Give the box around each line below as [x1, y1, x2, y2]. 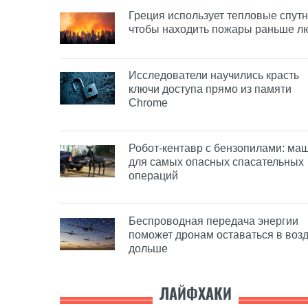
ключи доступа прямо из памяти [129, 83, 291, 96]
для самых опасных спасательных [129, 156, 304, 168]
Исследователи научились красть [129, 69, 299, 82]
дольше [129, 243, 168, 255]
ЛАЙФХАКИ [159, 283, 232, 305]
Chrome [129, 97, 168, 109]
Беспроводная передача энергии [129, 215, 298, 228]
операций [129, 170, 178, 182]
